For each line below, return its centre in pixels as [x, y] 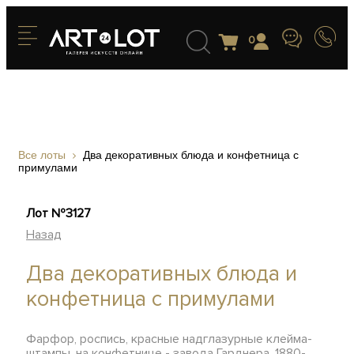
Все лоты [42, 155]
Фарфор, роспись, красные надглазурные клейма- [169, 339]
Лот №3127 [59, 213]
